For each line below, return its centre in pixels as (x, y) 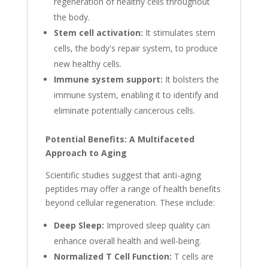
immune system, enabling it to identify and (136, 95)
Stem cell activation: (98, 33)
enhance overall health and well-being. (127, 241)
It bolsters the (191, 80)
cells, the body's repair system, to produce (135, 48)
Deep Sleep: (79, 226)
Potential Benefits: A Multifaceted (120, 139)
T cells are (192, 257)
